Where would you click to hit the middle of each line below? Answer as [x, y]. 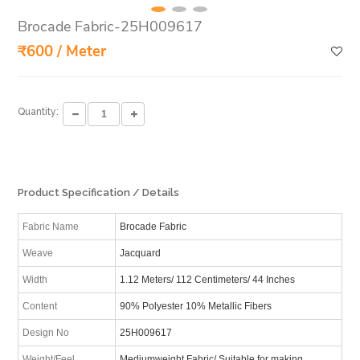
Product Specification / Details [99, 192]
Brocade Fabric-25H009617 [110, 26]
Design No [46, 332]
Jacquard [140, 253]
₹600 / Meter [62, 51]
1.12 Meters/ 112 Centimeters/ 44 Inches [207, 279]
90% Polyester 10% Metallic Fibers [195, 306]
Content [40, 306]
